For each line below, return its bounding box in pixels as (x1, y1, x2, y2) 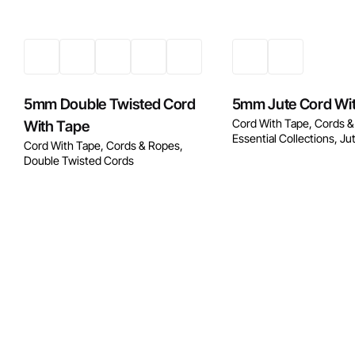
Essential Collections (231, 131, 334, 145)
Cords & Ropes (106, 138, 181, 152)
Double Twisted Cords (24, 153, 135, 167)
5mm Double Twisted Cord (24, 94, 196, 113)
